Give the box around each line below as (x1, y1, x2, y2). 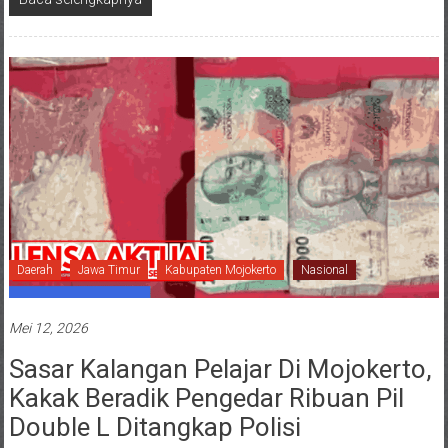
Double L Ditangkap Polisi (8, 412, 301, 443)
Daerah (16, 263, 53, 278)
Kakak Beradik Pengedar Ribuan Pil (8, 383, 404, 414)
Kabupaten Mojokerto (164, 263, 276, 278)
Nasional (300, 263, 348, 278)
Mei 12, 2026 (8, 320, 88, 337)
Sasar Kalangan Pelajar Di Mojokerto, (8, 354, 432, 385)
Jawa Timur (77, 263, 140, 278)
